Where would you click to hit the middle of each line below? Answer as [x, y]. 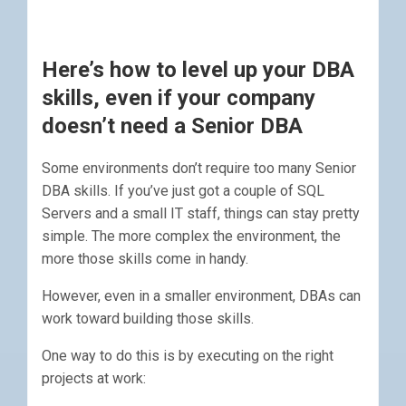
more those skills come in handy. [145, 259]
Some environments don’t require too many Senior [199, 169]
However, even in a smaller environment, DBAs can [201, 296]
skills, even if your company [179, 98]
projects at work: [94, 379]
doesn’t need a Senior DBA [172, 126]
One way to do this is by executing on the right [188, 356]
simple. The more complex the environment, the [191, 237]
